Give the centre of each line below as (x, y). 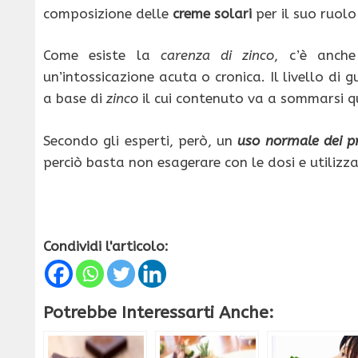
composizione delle (108, 13)
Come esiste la (102, 56)
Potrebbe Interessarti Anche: (159, 312)
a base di (75, 99)
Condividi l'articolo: (106, 246)
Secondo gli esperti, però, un (141, 140)
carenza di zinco (217, 56)
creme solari (212, 13)
